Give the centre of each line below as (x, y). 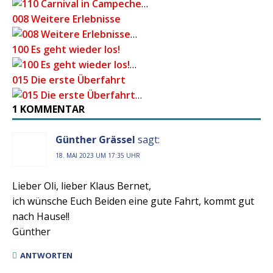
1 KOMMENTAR (48, 109)
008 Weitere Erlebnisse (66, 19)
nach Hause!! (41, 217)
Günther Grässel (95, 140)
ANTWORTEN (46, 256)
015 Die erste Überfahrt (69, 80)
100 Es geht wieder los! (66, 50)
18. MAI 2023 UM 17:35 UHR (98, 156)
